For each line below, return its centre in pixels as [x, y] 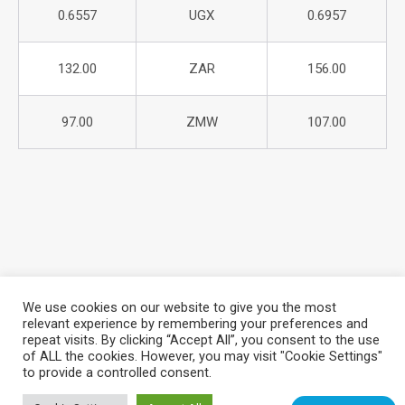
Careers [302, 344]
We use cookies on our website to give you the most [179, 307]
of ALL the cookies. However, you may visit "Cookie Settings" [202, 356]
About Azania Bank [116, 344]
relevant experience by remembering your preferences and [195, 324]
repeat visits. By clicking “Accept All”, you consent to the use [201, 340]
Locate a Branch [150, 366]
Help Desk [225, 344]
